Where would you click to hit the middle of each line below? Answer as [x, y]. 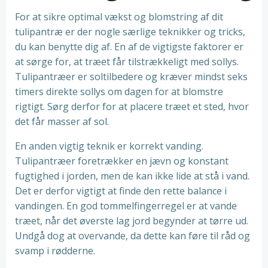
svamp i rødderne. [55, 251]
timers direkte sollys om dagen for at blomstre [119, 92]
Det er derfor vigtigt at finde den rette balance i [121, 191]
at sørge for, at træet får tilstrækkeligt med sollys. [127, 62]
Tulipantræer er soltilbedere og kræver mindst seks [131, 77]
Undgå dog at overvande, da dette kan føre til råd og [133, 236]
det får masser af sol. [62, 121]
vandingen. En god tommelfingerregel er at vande [126, 206]
